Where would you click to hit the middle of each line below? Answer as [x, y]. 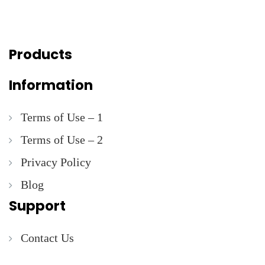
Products [41, 54]
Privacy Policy [56, 162]
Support [37, 206]
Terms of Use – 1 [62, 117]
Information [51, 85]
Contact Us [47, 237]
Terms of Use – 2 [62, 139]
